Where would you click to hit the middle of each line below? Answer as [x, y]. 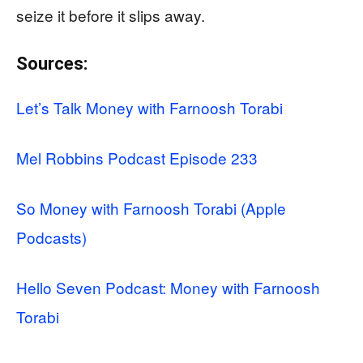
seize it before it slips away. [111, 15]
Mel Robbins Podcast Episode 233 [137, 158]
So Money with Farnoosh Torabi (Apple [151, 208]
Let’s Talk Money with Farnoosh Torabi [149, 108]
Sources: [52, 64]
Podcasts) [51, 237]
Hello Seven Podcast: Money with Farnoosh [168, 288]
